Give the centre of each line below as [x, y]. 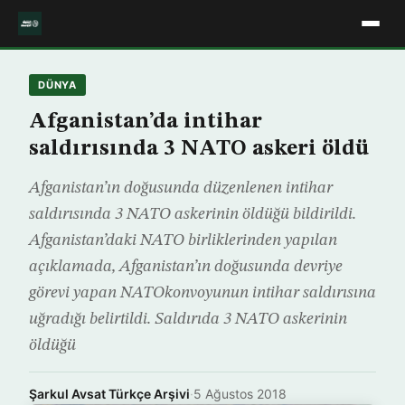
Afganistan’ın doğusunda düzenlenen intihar [181, 188]
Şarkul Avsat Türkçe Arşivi [109, 394]
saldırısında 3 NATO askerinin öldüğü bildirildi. [193, 214]
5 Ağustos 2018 [240, 394]
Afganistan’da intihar [146, 122]
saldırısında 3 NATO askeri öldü [199, 149]
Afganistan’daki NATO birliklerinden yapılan [183, 240]
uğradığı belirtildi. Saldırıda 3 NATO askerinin [188, 319]
